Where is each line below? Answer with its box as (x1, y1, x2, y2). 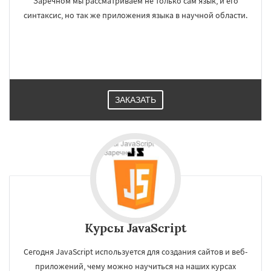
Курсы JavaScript (85, 220, 186, 235)
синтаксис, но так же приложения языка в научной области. (24, 10, 247, 21)
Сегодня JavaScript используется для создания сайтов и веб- (24, 246, 247, 257)
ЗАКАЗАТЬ (115, 95, 156, 105)
